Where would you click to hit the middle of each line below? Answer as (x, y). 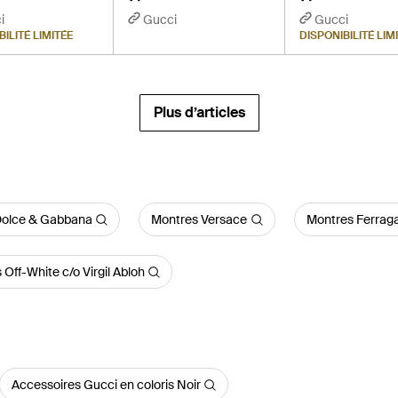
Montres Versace (199, 219)
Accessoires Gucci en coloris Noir (106, 385)
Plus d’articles (199, 112)
